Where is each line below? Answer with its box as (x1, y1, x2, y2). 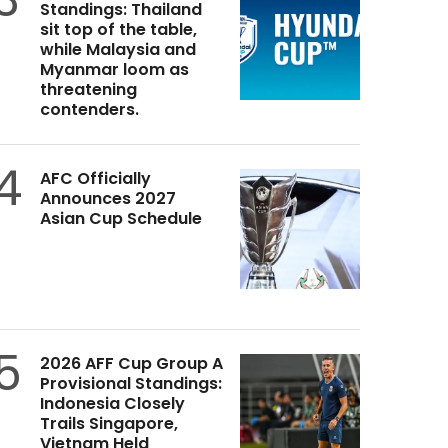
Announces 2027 (39, 187, 176, 211)
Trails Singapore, (39, 412, 178, 436)
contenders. (39, 98, 139, 122)
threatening (39, 78, 137, 102)
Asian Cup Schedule (39, 207, 202, 231)
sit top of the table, (39, 18, 197, 42)
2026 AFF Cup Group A (39, 352, 223, 376)
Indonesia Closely (39, 392, 185, 416)
